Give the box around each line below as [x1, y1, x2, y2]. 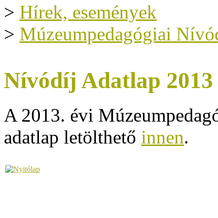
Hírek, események [19, 1, 157, 22]
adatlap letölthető [4, 126, 141, 147]
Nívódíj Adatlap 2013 [4, 68, 213, 93]
